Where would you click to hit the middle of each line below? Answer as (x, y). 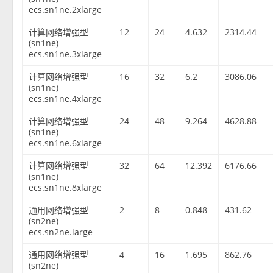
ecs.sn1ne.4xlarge (66, 99)
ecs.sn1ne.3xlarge (66, 54)
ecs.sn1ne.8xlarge (66, 188)
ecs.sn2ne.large (61, 232)
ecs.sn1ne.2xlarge (66, 10)
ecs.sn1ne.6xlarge (66, 143)
